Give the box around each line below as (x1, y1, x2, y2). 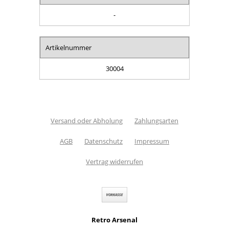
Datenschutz (84, 136, 123, 146)
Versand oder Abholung (51, 116, 123, 125)
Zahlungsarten (134, 116, 178, 125)
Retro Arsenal (91, 215, 138, 224)
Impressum (134, 136, 169, 146)
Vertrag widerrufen (86, 156, 143, 166)
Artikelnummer (45, 42, 92, 52)
